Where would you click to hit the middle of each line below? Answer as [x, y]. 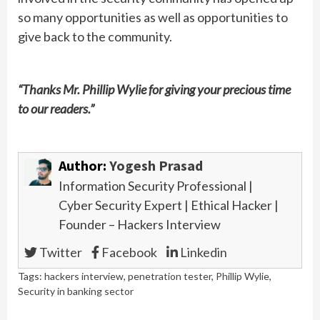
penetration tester [170, 276]
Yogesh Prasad [156, 165]
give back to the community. [95, 36]
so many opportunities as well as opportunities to [153, 17]
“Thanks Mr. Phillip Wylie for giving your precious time [154, 89]
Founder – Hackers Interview [139, 224]
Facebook [128, 252]
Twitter [59, 252]
